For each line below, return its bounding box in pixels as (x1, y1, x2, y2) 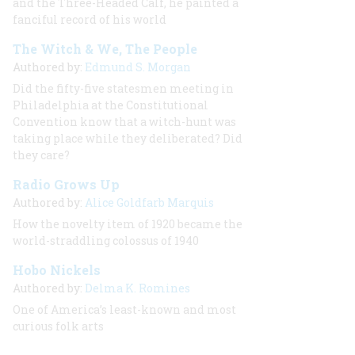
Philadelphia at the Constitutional (13, 97, 208, 113)
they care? (13, 147, 70, 162)
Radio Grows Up (13, 176, 120, 193)
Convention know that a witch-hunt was (13, 114, 236, 129)
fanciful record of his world (13, 12, 166, 27)
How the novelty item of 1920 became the (13, 216, 242, 231)
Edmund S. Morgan (85, 59, 191, 74)
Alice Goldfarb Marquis (85, 195, 214, 210)
